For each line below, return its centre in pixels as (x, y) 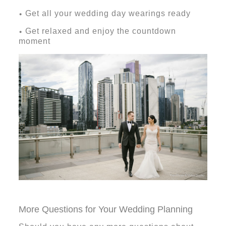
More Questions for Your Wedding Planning (105, 209)
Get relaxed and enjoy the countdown (100, 31)
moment (34, 41)
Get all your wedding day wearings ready (108, 14)
